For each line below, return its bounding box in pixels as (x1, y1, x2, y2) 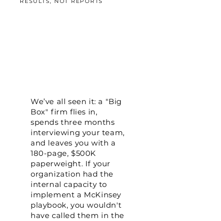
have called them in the (31, 211, 124, 220)
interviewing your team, (31, 128, 125, 137)
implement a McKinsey (31, 190, 122, 199)
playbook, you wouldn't (31, 200, 122, 210)
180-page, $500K (31, 148, 96, 158)
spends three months (31, 117, 115, 127)
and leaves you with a (31, 138, 116, 147)
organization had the (31, 169, 114, 179)
